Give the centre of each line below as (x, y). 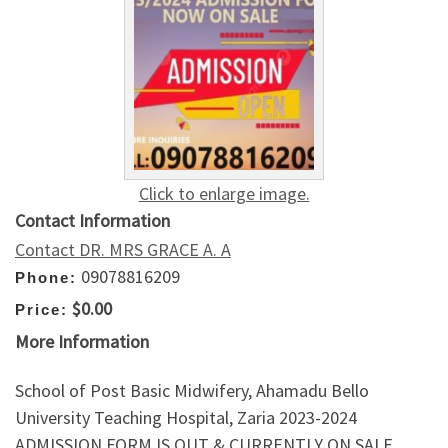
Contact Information (92, 220)
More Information (82, 341)
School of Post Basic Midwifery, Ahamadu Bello (192, 391)
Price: (41, 310)
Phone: (46, 277)
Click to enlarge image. (224, 193)
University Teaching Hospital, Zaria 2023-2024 (186, 418)
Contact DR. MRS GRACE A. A (123, 249)
